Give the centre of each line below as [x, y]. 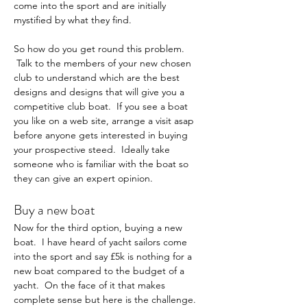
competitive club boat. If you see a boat [102, 106]
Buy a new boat [54, 210]
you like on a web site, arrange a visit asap [105, 121]
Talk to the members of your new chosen [104, 63]
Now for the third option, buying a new [99, 228]
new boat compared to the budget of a [100, 271]
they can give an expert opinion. [83, 178]
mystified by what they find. [73, 20]
